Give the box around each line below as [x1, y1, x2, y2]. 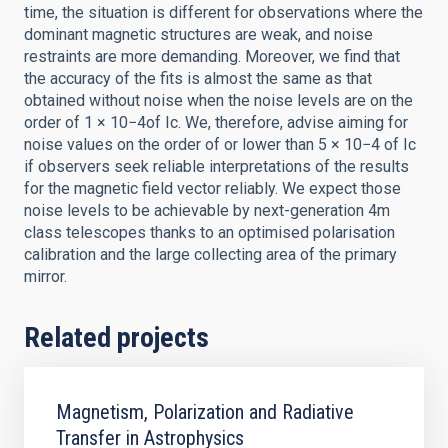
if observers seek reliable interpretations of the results [24, 157, 409, 176]
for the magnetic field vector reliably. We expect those [24, 179, 401, 198]
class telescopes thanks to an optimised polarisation [24, 223, 395, 242]
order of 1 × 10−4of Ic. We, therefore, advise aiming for [24, 113, 408, 132]
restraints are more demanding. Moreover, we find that [24, 47, 400, 66]
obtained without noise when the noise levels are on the [24, 91, 413, 110]
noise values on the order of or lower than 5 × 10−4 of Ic [24, 135, 416, 154]
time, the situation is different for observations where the [24, 3, 423, 22]
